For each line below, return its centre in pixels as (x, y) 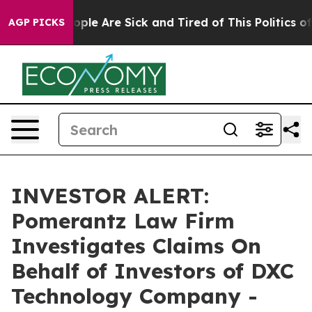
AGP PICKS (37, 22)
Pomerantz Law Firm (123, 221)
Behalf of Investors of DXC (153, 271)
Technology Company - (134, 296)
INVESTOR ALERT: (110, 196)
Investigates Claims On (136, 246)
